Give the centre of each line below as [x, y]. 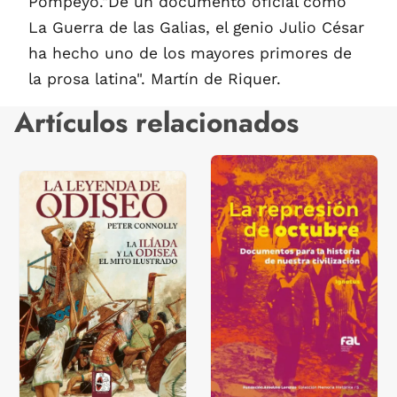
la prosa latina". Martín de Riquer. [155, 79]
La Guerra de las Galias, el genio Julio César [196, 28]
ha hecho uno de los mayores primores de [190, 54]
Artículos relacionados [156, 123]
